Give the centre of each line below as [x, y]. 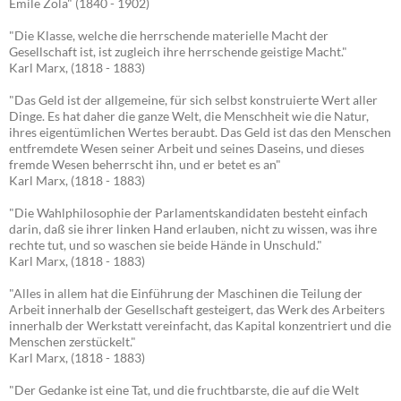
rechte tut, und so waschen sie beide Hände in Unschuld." [166, 245]
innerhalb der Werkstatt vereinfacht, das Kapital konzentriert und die [200, 326]
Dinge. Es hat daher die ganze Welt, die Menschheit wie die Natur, [189, 116]
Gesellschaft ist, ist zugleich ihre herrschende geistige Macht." [178, 52]
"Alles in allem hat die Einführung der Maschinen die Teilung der [186, 294]
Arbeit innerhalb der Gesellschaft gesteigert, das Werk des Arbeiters [197, 310]
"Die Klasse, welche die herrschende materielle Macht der [169, 36]
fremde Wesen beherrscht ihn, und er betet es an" [145, 165]
